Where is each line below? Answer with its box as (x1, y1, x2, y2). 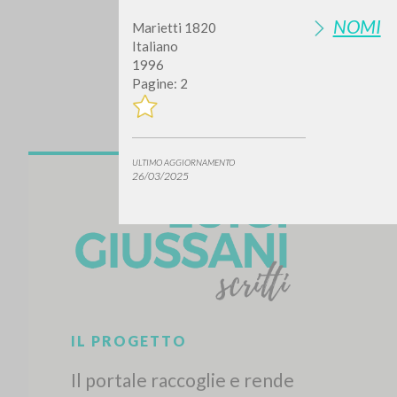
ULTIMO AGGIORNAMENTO (132, 157, 236, 168)
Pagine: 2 (132, 75, 189, 92)
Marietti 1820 (132, 19, 217, 36)
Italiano (132, 38, 179, 55)
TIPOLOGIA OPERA (233, 290, 357, 305)
